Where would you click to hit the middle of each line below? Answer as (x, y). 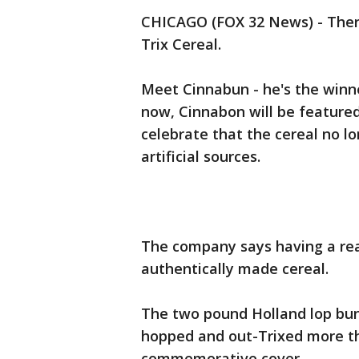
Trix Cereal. (183, 44)
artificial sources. (201, 156)
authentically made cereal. (237, 268)
